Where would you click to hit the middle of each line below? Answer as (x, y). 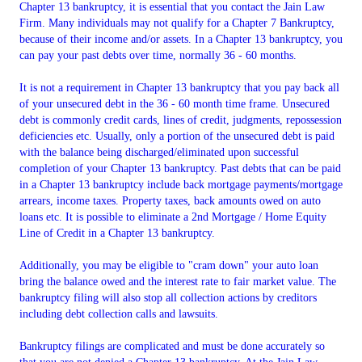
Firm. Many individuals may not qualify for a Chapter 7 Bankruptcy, (177, 23)
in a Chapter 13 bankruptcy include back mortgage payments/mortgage (181, 184)
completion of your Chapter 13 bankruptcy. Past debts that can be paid (180, 168)
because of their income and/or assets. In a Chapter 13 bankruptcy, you (181, 39)
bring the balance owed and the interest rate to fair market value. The (178, 281)
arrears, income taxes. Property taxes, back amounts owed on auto (170, 200)
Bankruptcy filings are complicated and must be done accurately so (172, 346)
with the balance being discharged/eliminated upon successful (159, 152)
